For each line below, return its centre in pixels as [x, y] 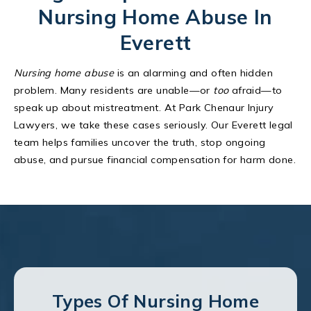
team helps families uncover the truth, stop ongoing [140, 143]
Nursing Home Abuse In [155, 17]
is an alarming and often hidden [194, 73]
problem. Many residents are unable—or [114, 91]
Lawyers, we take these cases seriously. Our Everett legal [153, 125]
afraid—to [255, 91]
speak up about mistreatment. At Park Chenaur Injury [144, 108]
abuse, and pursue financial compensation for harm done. [155, 160]
